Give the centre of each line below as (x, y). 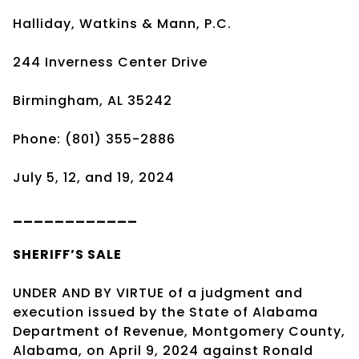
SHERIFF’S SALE (67, 254)
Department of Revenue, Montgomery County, (179, 331)
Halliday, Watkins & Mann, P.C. (122, 23)
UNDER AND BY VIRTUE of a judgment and (158, 292)
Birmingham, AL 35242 (93, 100)
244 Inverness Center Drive (110, 62)
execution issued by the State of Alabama (165, 312)
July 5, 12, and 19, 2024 (94, 177)
